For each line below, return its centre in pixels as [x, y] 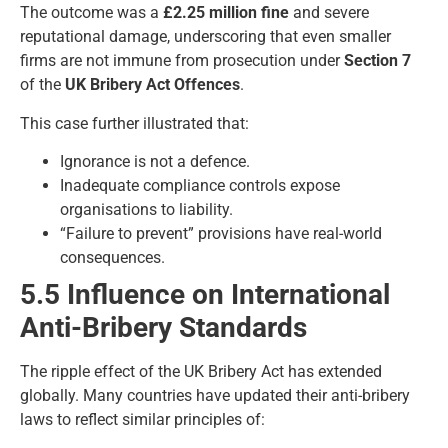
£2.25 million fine [226, 13]
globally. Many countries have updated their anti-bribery [215, 395]
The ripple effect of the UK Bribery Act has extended [201, 371]
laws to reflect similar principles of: [142, 419]
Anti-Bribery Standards [163, 327]
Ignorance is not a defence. [155, 161]
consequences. [112, 257]
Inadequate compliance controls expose [200, 185]
